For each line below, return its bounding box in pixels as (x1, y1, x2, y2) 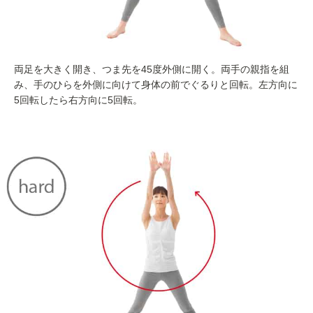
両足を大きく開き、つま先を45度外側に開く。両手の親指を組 (14, 63, 289, 75)
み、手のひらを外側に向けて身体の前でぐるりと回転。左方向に (14, 78, 298, 90)
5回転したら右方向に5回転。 (14, 94, 143, 105)
